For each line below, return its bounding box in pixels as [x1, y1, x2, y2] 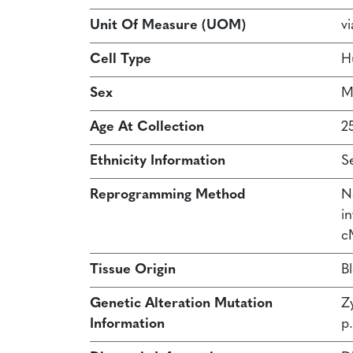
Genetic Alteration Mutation [90, 297, 273, 310]
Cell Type [90, 53, 151, 66]
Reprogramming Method [90, 188, 245, 202]
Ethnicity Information [90, 154, 225, 168]
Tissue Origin [90, 263, 176, 277]
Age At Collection [90, 121, 204, 134]
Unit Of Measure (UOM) [90, 19, 246, 32]
